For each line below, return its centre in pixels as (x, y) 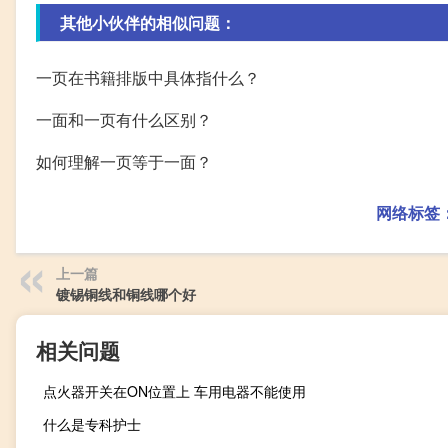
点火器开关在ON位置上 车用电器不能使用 (174, 390)
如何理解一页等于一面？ (124, 161)
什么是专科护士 (92, 423)
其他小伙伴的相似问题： (148, 22)
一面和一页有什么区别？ (124, 119)
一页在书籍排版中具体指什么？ (148, 77)
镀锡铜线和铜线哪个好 (126, 293)
